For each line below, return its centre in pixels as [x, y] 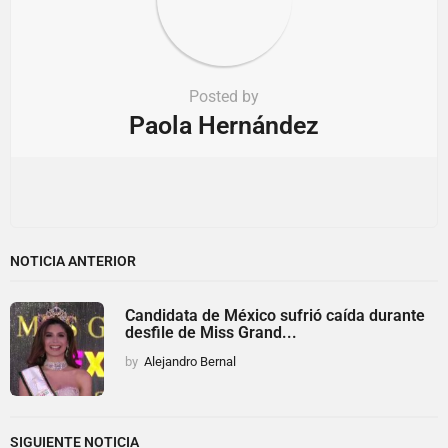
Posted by [224, 96]
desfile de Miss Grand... [211, 333]
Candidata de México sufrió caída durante [275, 316]
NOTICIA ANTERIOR [73, 261]
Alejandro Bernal [190, 362]
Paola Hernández [224, 125]
